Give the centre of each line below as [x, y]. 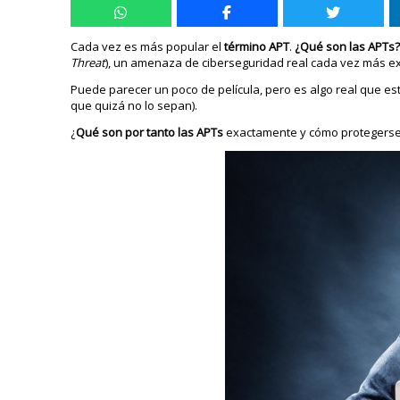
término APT [257, 46]
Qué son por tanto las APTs [150, 132]
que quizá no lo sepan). [134, 105]
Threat [88, 62]
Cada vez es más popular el [148, 46]
